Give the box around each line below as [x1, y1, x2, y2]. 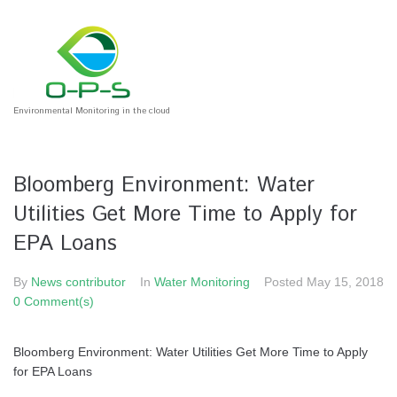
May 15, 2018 [307, 275, 384, 289]
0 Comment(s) [13, 294, 94, 308]
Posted [264, 275, 307, 289]
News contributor [31, 275, 126, 289]
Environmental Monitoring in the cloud [13, 105, 170, 117]
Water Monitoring [154, 275, 250, 289]
